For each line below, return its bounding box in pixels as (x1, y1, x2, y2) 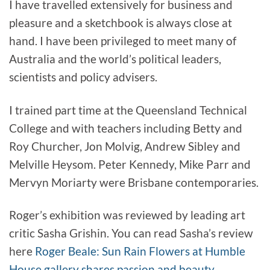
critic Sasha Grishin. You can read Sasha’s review (9, 226, 253, 240)
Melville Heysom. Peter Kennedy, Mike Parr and (9, 157, 251, 171)
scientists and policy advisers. (9, 69, 157, 84)
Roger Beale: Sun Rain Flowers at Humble (35, 244, 245, 259)
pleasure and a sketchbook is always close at (9, 15, 232, 30)
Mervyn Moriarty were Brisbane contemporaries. (9, 175, 259, 189)
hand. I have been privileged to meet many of (9, 33, 236, 48)
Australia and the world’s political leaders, (9, 51, 221, 66)
